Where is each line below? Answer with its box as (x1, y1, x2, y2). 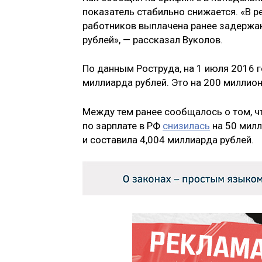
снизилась (163, 119, 210, 132)
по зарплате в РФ (82, 119, 163, 132)
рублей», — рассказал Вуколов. (82, 33, 223, 46)
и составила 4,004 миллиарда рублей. (82, 133, 254, 146)
